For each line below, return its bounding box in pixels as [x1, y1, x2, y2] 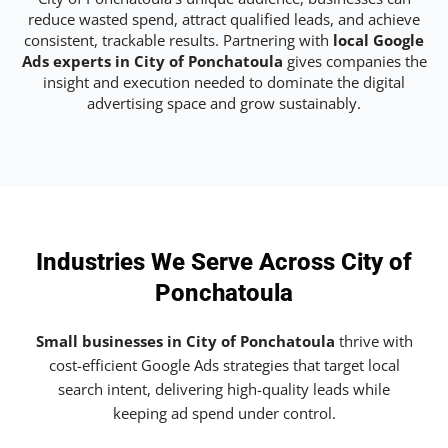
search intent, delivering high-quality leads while [58, 379, 390, 400]
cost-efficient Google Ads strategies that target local [48, 355, 400, 376]
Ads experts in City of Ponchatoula [21, 50, 283, 71]
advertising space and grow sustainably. [87, 92, 361, 113]
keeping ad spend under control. [112, 403, 336, 424]
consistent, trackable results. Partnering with [24, 29, 333, 50]
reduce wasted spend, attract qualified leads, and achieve [28, 8, 420, 29]
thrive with [334, 331, 413, 352]
